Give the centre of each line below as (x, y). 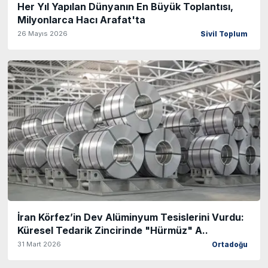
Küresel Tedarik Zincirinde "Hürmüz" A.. (113, 230)
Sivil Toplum (224, 34)
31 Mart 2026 (39, 244)
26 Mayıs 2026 (42, 34)
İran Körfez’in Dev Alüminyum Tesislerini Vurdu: (131, 217)
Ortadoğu (230, 244)
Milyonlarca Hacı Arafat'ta (81, 20)
